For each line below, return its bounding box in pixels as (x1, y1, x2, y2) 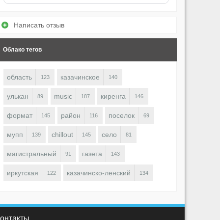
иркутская (7, 169, 38, 177)
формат (7, 111, 32, 120)
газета (82, 150, 102, 158)
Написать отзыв (14, 21, 64, 29)
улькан (7, 92, 28, 101)
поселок (109, 111, 135, 120)
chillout (52, 131, 73, 139)
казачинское (60, 73, 100, 82)
